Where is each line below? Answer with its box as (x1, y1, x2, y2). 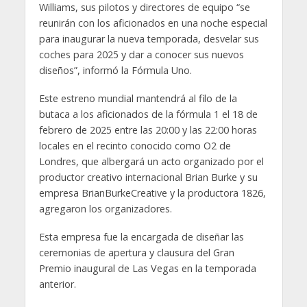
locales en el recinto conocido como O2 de (38, 139, 231, 153)
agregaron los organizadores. (38, 202, 172, 216)
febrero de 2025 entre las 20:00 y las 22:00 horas (38, 123, 257, 137)
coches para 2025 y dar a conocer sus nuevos (38, 48, 244, 62)
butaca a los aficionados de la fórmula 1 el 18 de (38, 108, 258, 121)
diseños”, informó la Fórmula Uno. (38, 64, 192, 77)
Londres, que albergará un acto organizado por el (38, 155, 264, 169)
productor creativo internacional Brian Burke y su (38, 171, 258, 184)
